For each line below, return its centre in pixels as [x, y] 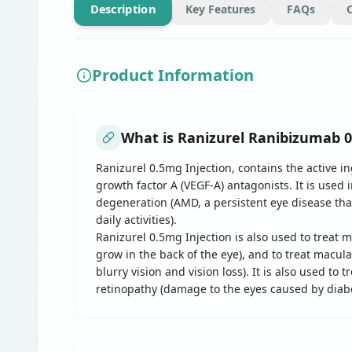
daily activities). [136, 220]
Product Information [173, 75]
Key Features [220, 9]
